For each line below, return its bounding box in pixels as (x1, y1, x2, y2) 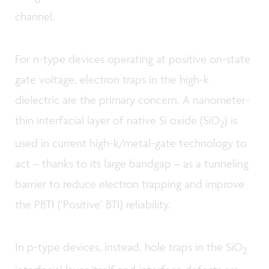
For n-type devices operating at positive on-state (15, 51, 250, 66)
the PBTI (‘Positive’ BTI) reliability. (15, 196, 171, 211)
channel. (15, 8, 55, 23)
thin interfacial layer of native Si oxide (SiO (15, 112, 220, 127)
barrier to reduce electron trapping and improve (15, 176, 244, 191)
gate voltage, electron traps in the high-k (15, 71, 209, 86)
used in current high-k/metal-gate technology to (15, 135, 247, 150)
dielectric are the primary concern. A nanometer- (15, 92, 250, 107)
